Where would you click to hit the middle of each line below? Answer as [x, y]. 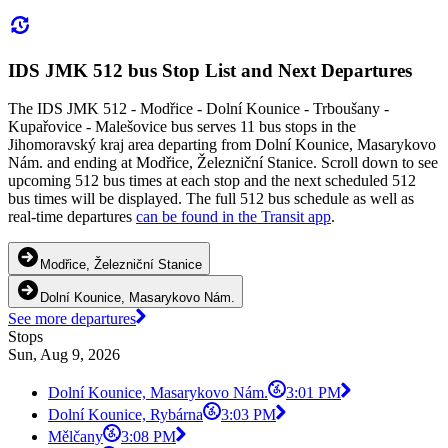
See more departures [72, 319]
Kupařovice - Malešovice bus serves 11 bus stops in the [182, 127]
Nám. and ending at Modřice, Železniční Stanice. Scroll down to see [223, 163]
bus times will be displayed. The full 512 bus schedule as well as [211, 199]
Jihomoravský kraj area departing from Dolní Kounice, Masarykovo [222, 145]
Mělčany [75, 437]
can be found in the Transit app [233, 217]
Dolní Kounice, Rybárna [125, 415]
